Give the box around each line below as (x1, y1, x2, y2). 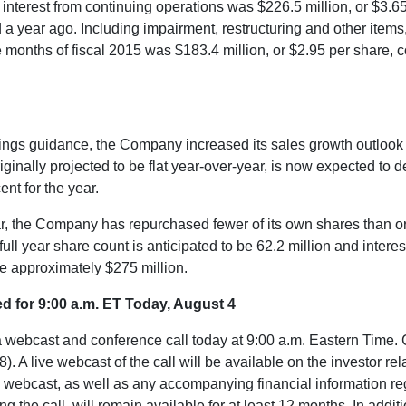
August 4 (173, 296, 236, 312)
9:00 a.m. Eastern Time (246, 333, 394, 348)
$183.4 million (175, 43, 266, 58)
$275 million (105, 260, 184, 275)
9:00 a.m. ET (38, 296, 121, 312)
